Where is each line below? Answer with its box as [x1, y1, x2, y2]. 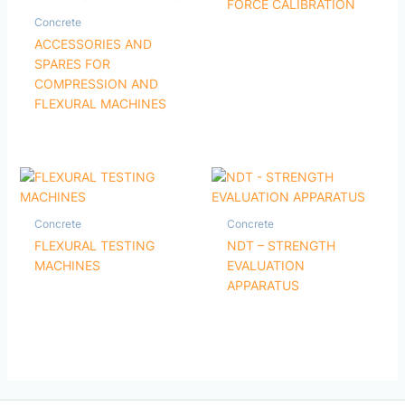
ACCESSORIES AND [34, 36, 153, 52]
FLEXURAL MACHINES [34, 96, 167, 112]
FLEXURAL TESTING [34, 238, 155, 254]
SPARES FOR [34, 56, 111, 72]
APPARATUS [226, 278, 299, 294]
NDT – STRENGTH [226, 238, 335, 254]
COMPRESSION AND [34, 76, 159, 92]
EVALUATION [226, 258, 305, 274]
